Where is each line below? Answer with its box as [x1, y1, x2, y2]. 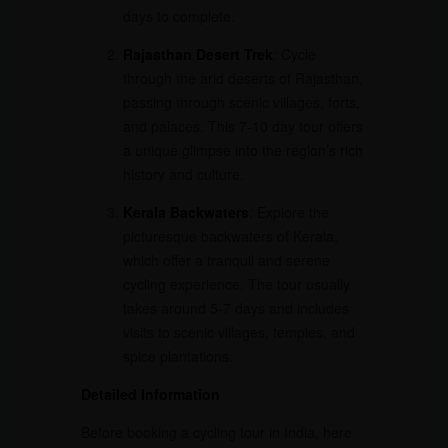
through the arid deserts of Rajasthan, [122, 67, 363, 88]
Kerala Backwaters [122, 201, 249, 222]
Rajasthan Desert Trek [122, 43, 273, 64]
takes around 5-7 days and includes [122, 297, 349, 318]
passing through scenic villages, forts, [122, 91, 360, 112]
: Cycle [272, 43, 316, 64]
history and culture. [122, 163, 244, 184]
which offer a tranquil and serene [122, 249, 330, 270]
